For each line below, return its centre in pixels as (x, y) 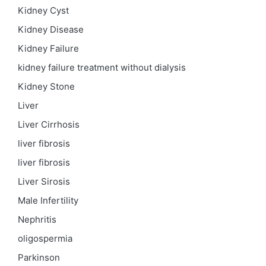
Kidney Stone (46, 87)
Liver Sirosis (44, 182)
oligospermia (45, 239)
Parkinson (39, 258)
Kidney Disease (51, 30)
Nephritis (37, 220)
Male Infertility (48, 201)
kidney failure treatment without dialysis (102, 68)
